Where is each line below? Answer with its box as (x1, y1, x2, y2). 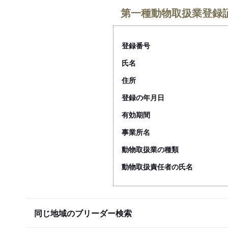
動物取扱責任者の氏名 (122, 161, 193, 172)
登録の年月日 (122, 92, 164, 102)
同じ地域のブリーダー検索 (34, 207, 132, 219)
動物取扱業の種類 (122, 144, 179, 154)
